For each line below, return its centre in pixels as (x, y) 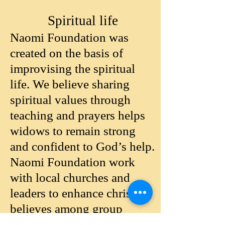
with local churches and (70, 178)
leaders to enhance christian (80, 193)
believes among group (66, 209)
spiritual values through (70, 100)
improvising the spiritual (73, 69)
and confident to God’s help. (82, 146)
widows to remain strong (73, 131)
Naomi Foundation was (69, 37)
